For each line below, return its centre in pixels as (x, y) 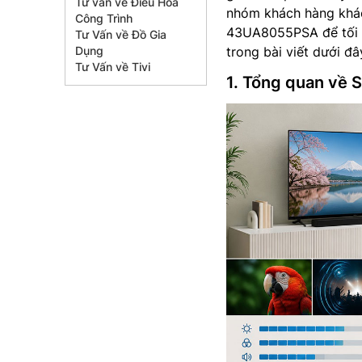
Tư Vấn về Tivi (113, 67)
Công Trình (104, 18)
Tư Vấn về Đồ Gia (121, 34)
